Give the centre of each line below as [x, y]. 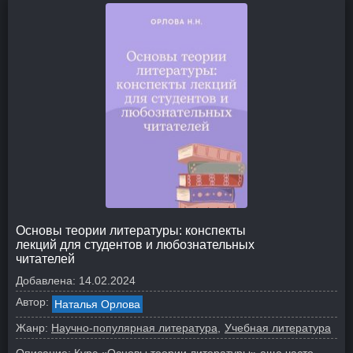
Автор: [32, 302]
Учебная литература [278, 328]
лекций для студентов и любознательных [135, 245]
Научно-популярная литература [134, 328]
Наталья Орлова [97, 304]
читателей [45, 259]
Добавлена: [46, 281]
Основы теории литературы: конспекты [131, 230]
